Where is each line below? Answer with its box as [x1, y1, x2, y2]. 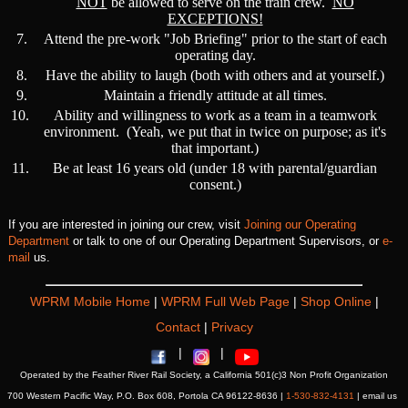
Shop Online [300, 294, 375, 309]
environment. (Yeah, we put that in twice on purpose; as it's [44, 124, 386, 139]
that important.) [171, 140, 259, 156]
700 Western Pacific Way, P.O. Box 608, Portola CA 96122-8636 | [7, 391, 286, 401]
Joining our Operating [244, 218, 356, 231]
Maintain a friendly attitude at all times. [103, 87, 327, 103]
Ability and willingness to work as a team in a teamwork [53, 107, 377, 123]
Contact [155, 320, 204, 334]
